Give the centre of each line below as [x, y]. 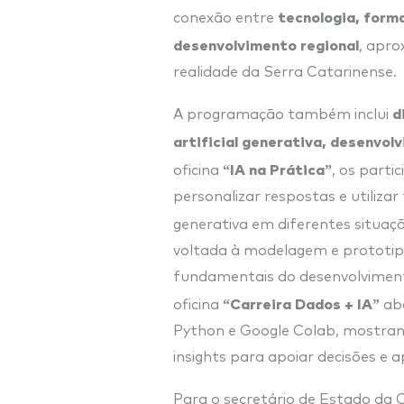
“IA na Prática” [277, 168]
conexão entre [225, 18]
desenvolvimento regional [266, 44]
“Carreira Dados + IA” [301, 303]
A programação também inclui [283, 114]
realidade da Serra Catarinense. [285, 72]
